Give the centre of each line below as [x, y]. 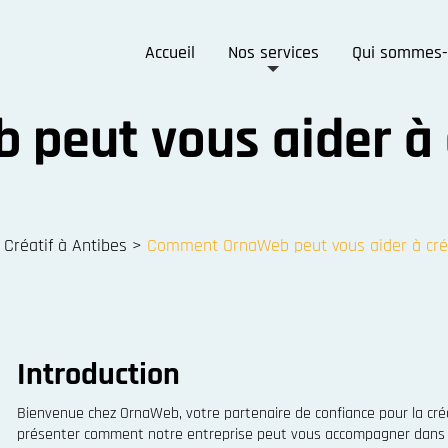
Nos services [273, 52]
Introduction [98, 374]
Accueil [169, 52]
